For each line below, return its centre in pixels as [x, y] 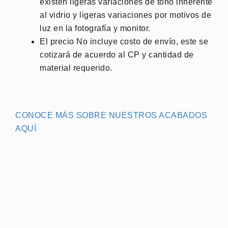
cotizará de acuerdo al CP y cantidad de [117, 54]
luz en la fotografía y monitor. [95, 28]
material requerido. [76, 68]
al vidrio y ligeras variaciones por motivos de [125, 15]
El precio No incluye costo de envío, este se [124, 41]
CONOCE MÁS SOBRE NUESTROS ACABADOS [111, 115]
